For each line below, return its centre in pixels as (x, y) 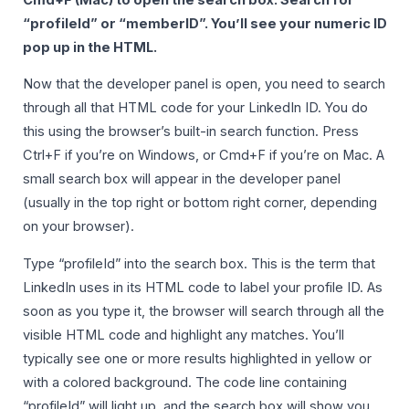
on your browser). (79, 227)
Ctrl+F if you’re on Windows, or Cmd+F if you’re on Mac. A (204, 156)
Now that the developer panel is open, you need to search (204, 84)
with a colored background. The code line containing (185, 382)
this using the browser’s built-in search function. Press (191, 132)
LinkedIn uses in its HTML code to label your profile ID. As (203, 287)
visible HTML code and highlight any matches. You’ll (184, 335)
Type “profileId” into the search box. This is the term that (199, 263)
